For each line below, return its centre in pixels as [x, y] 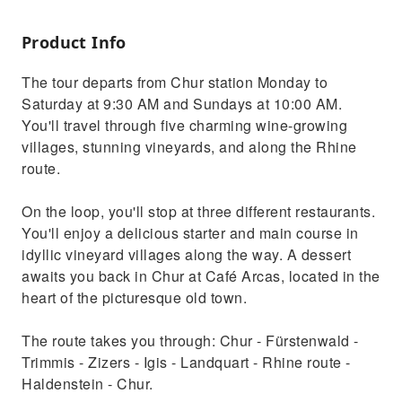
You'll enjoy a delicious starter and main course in [190, 233]
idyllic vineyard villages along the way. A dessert [186, 254]
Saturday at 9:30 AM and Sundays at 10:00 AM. [182, 104]
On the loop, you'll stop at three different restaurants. [198, 211]
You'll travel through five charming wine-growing [184, 125]
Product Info [74, 42]
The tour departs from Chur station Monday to [175, 82]
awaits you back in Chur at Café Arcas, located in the [201, 276]
